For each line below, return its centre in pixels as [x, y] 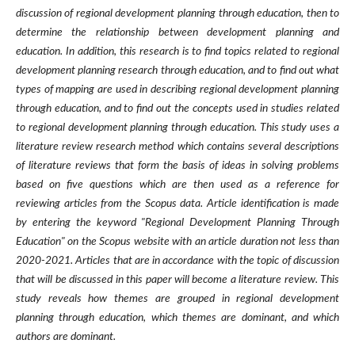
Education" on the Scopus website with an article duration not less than [177, 242]
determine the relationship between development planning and [177, 33]
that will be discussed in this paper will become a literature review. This [177, 280]
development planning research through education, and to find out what [177, 71]
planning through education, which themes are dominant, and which [177, 318]
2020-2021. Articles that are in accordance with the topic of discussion [177, 261]
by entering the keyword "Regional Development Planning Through [177, 223]
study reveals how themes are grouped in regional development [177, 299]
